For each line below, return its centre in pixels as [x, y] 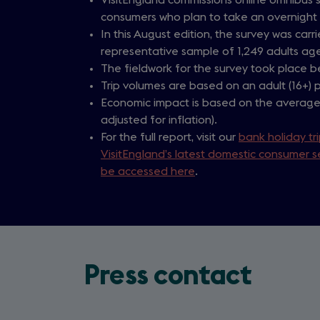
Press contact [167, 276]
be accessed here [148, 171]
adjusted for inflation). [159, 120]
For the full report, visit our [170, 137]
